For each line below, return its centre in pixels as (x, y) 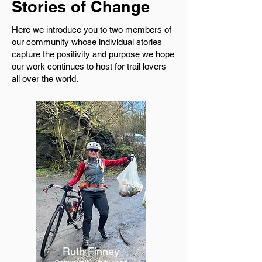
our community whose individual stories (87, 42)
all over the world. (45, 79)
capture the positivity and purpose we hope (93, 54)
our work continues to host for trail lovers (89, 66)
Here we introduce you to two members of (92, 30)
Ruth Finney (91, 251)
